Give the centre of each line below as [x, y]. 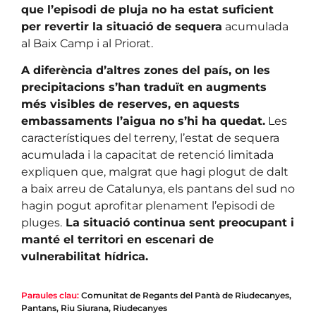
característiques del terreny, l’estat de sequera [150, 138]
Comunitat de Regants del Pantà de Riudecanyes [185, 296]
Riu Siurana [85, 308]
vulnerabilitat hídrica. [85, 257]
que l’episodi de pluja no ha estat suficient [147, 9]
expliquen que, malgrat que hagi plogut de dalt [155, 172]
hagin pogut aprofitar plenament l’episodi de [148, 206]
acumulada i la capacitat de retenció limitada [147, 155]
